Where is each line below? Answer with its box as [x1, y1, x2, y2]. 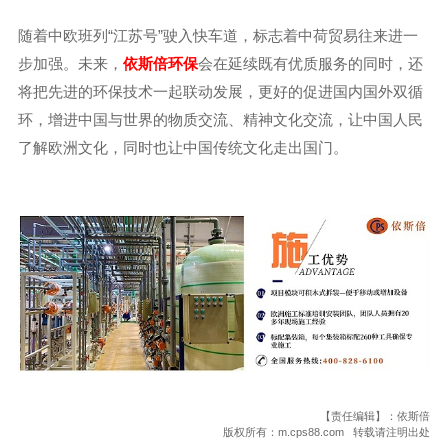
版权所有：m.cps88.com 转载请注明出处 [223, 426, 431, 439]
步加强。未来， [17, 55, 123, 73]
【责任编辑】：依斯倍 [320, 410, 431, 423]
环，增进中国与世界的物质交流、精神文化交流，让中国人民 [17, 111, 423, 129]
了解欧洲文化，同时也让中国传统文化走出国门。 [17, 139, 348, 157]
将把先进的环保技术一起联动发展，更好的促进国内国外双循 [17, 83, 423, 101]
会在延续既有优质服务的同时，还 [197, 55, 423, 73]
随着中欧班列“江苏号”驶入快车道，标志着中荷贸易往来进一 [17, 27, 418, 45]
